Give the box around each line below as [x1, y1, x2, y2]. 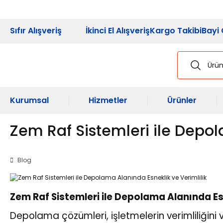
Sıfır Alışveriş [10, 25, 62, 36]
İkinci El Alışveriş [86, 25, 150, 36]
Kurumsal [10, 95, 49, 106]
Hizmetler [89, 95, 127, 106]
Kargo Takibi [150, 25, 202, 36]
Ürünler [167, 95, 197, 106]
